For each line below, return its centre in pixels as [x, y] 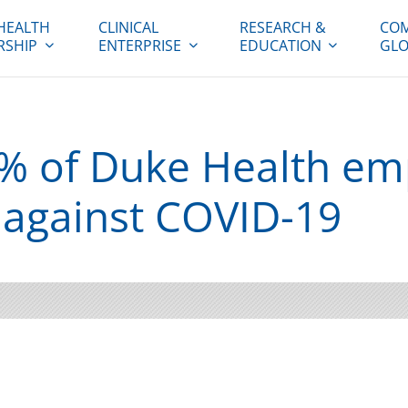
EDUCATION [280, 46]
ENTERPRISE [140, 46]
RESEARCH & [282, 27]
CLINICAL [129, 27]
